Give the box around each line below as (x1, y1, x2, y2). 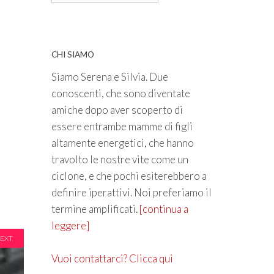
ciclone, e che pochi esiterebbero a (51, 169, 207, 183)
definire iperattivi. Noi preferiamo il (51, 186, 212, 199)
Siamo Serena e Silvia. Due (51, 70, 168, 84)
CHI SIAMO (51, 49, 94, 59)
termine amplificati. (51, 202, 139, 216)
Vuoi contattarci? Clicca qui (51, 252, 173, 265)
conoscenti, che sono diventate (51, 87, 190, 100)
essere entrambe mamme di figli (51, 120, 193, 133)
